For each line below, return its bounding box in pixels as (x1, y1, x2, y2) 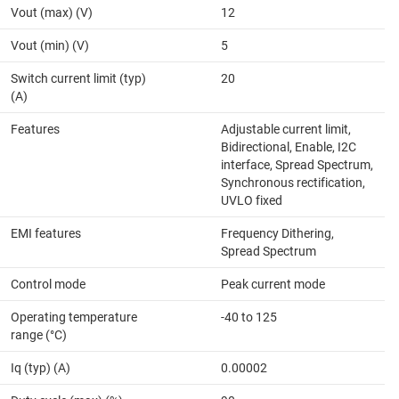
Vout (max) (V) (11, 4, 93, 20)
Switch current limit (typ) (11, 70, 146, 85)
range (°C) (11, 327, 67, 342)
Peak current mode (221, 276, 325, 291)
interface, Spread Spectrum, (221, 157, 373, 172)
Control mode (11, 276, 85, 291)
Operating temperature (11, 309, 137, 324)
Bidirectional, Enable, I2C (221, 139, 356, 154)
